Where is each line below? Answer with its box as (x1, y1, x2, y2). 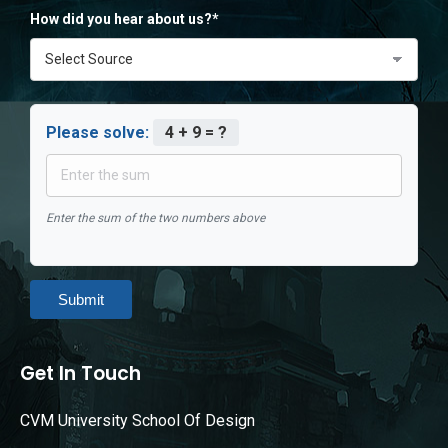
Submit (58, 290, 104, 308)
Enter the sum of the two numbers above (46, 210, 265, 225)
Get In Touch (20, 359, 141, 387)
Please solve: (46, 122, 153, 142)
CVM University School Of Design (20, 410, 255, 430)
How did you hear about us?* (30, 10, 219, 27)
